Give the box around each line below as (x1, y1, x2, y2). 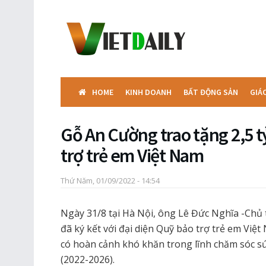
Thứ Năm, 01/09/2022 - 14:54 (61, 175, 160, 186)
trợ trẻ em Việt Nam (61, 144, 204, 167)
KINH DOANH (125, 87, 172, 97)
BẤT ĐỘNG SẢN (183, 87, 238, 97)
